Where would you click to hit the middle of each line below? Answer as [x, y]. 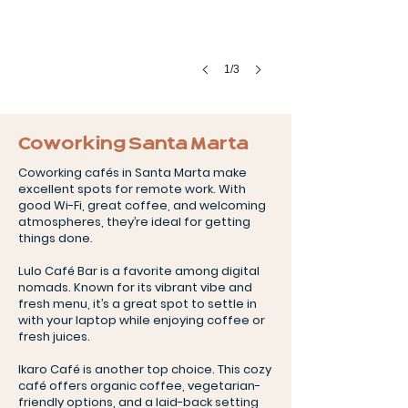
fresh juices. [54, 337]
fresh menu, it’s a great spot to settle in [138, 304]
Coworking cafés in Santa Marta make [133, 173]
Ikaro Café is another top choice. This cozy [145, 369]
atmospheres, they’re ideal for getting [134, 222]
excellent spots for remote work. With [132, 189]
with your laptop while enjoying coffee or [142, 320]
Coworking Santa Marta [133, 144]
